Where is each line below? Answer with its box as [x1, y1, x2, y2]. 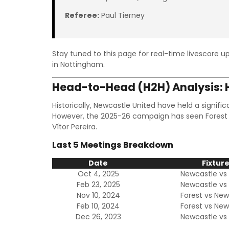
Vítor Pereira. [52, 122, 97, 132]
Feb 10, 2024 [77, 201, 120, 211]
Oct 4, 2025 [77, 169, 119, 179]
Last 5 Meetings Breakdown [52, 139, 173, 151]
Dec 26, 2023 [75, 212, 121, 222]
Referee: [65, 10, 99, 20]
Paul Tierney [99, 10, 145, 20]
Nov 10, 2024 [76, 190, 120, 200]
